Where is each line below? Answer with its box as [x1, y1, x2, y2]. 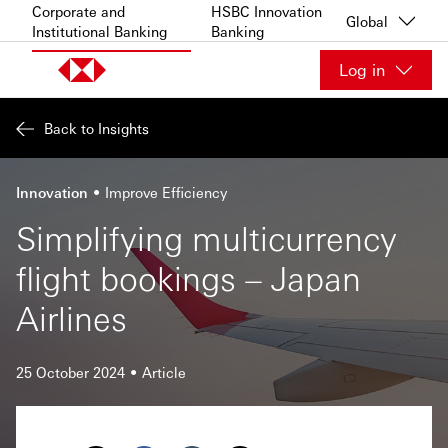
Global [346, 11, 388, 30]
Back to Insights [44, 119, 149, 137]
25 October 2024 [16, 363, 125, 381]
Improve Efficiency [105, 183, 227, 201]
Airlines [16, 296, 127, 339]
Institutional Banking [32, 21, 167, 40]
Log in [339, 59, 385, 80]
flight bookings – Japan [16, 256, 361, 299]
